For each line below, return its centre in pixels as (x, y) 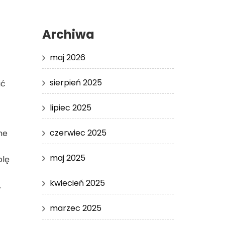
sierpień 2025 (76, 82)
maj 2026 (67, 57)
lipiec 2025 (70, 107)
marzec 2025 (75, 208)
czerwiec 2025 (78, 133)
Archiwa (68, 34)
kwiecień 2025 (77, 183)
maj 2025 (67, 158)
